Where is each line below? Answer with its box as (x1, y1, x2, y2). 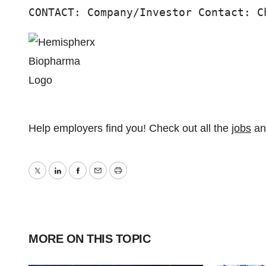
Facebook (77, 173, 124, 185)
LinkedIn (56, 173, 97, 185)
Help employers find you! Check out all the (28, 122, 232, 134)
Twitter (36, 173, 68, 185)
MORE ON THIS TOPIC (28, 232, 150, 245)
